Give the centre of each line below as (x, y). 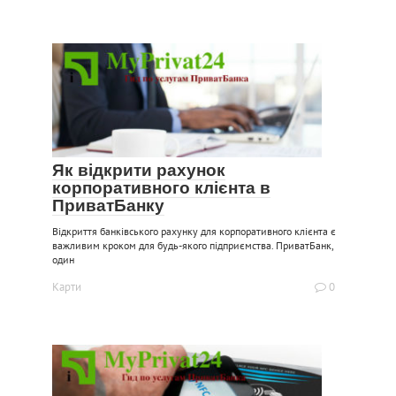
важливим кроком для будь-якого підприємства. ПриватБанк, (193, 246)
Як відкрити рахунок (139, 171)
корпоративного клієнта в (161, 188)
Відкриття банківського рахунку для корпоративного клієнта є (194, 232)
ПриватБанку (108, 206)
